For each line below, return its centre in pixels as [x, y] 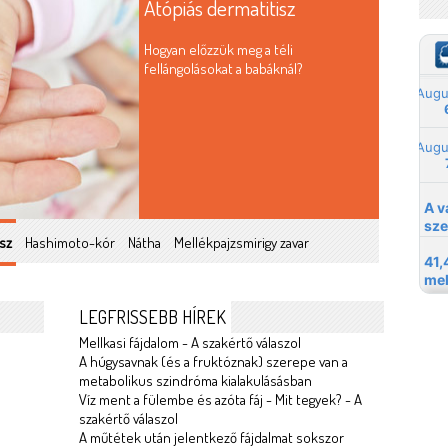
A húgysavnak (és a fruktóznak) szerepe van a [213, 361]
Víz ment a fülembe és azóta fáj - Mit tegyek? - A [220, 399]
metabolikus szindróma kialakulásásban [195, 380]
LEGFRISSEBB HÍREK [152, 317]
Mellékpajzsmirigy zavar [241, 242]
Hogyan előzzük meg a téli [218, 49]
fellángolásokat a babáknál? [223, 68]
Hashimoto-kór [70, 242]
